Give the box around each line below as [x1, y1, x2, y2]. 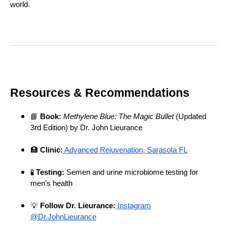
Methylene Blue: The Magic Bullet [63, 112, 174, 121]
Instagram [118, 202, 151, 210]
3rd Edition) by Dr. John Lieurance [30, 124, 142, 132]
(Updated [174, 112, 206, 121]
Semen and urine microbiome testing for [64, 168, 198, 177]
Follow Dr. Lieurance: [40, 202, 116, 210]
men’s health [30, 179, 72, 188]
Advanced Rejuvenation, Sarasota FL [64, 146, 187, 155]
